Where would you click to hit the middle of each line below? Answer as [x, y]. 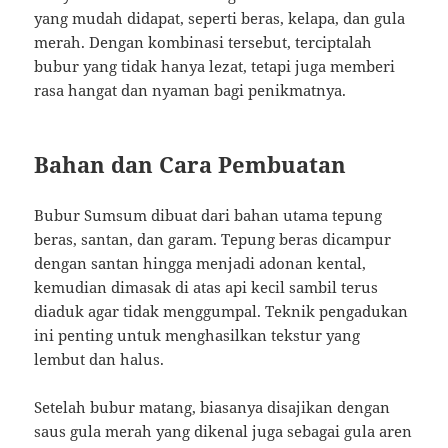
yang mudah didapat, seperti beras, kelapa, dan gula [220, 18]
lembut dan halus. [99, 359]
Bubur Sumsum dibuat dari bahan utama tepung [208, 215]
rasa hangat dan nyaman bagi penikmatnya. [190, 90]
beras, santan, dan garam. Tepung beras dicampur [213, 239]
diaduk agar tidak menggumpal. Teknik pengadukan [221, 311]
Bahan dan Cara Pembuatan [190, 164]
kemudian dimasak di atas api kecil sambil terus [206, 287]
